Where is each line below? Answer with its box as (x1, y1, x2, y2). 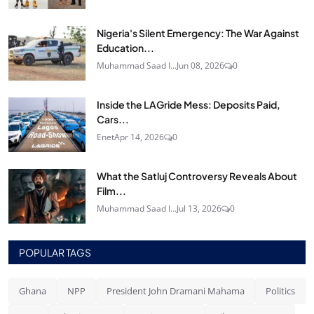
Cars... (97, 113, 129, 126)
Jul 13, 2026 (177, 203, 221, 215)
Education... (97, 41, 154, 55)
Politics (266, 285, 295, 298)
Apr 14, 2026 (114, 131, 164, 144)
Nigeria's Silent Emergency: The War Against (97, 27, 299, 40)
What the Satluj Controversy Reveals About (97, 170, 297, 183)
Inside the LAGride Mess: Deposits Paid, (97, 98, 280, 111)
